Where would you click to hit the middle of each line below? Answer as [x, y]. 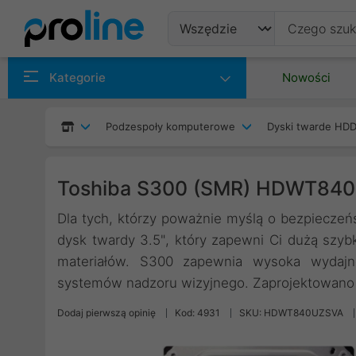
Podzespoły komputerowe [170, 126]
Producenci [223, 106]
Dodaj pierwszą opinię [106, 313]
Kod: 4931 [197, 313]
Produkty [214, 67]
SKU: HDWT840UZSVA [291, 313]
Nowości [306, 77]
